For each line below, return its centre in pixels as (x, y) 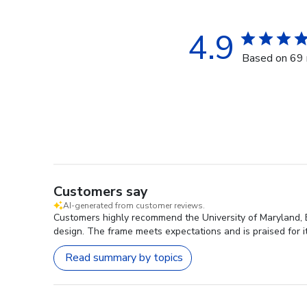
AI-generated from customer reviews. (134, 205)
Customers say (101, 191)
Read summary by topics (124, 258)
